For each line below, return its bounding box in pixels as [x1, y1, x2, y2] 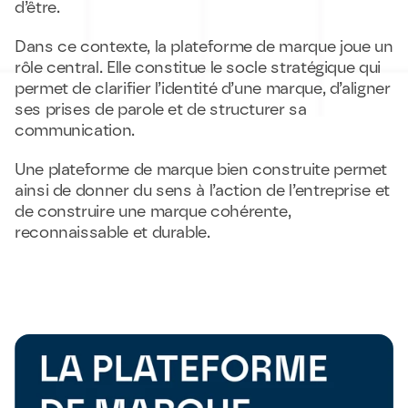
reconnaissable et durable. [15, 222, 210, 242]
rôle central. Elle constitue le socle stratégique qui [15, 57, 381, 77]
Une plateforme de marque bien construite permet [15, 159, 388, 179]
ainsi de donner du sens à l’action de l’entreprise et [15, 180, 390, 200]
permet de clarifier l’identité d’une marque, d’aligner [15, 78, 391, 98]
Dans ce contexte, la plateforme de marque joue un [15, 36, 393, 56]
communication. [15, 120, 135, 140]
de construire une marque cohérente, [15, 201, 291, 221]
